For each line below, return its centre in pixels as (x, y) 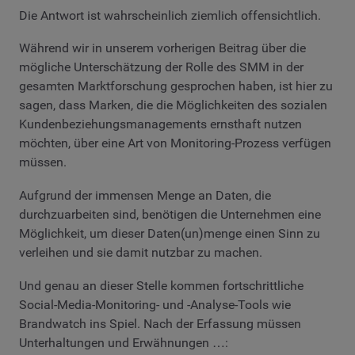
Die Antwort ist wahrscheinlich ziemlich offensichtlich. (170, 15)
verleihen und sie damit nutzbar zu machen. (141, 253)
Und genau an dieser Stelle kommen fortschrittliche (161, 285)
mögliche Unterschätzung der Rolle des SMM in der (161, 67)
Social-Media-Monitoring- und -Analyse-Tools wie (155, 304)
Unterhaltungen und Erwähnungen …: (124, 342)
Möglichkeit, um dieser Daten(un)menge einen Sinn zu (170, 234)
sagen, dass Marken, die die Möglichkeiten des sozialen (173, 105)
